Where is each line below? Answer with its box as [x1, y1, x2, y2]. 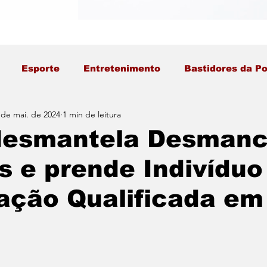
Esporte [21, 63, 60, 73]
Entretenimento [83, 63, 160, 73]
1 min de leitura [63, 108, 121, 120]
